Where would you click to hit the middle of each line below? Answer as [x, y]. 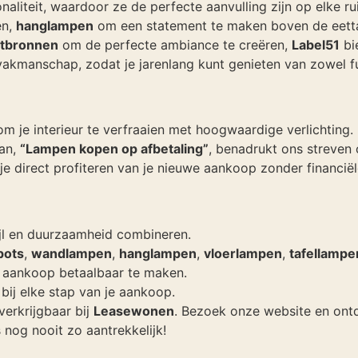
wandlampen [72, 253]
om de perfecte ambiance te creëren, [175, 44]
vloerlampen [243, 253]
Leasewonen [134, 310]
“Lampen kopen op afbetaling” [114, 149]
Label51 [316, 44]
